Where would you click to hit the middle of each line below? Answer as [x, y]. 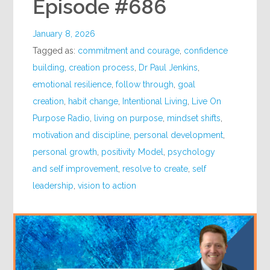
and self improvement [76, 169]
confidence [206, 51]
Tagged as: [55, 51]
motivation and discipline [81, 135]
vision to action [107, 186]
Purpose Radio [61, 118]
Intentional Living [155, 102]
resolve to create [155, 169]
